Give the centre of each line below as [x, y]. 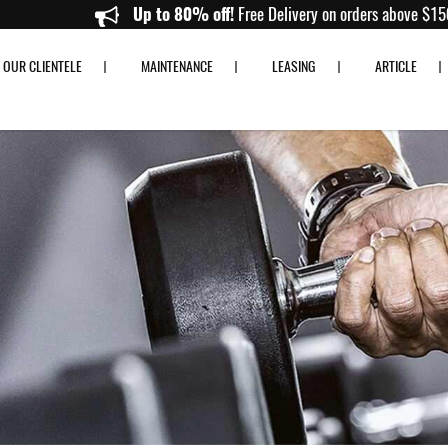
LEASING [294, 67]
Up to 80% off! [258, 14]
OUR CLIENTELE [42, 67]
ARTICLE [396, 67]
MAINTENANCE [177, 67]
